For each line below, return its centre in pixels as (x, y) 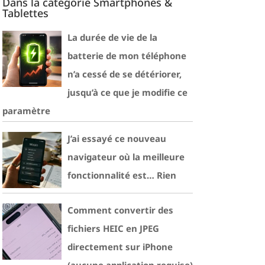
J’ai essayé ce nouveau (117, 138)
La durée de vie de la (112, 37)
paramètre (26, 111)
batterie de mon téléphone (127, 56)
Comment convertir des (120, 210)
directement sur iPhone (120, 247)
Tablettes (25, 13)
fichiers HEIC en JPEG (113, 228)
